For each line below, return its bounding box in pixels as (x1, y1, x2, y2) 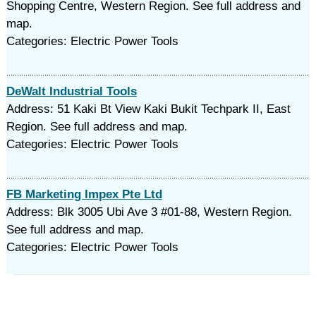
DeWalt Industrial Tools (6, 85, 137, 98)
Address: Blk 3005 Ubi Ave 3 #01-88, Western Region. (6, 205, 292, 219)
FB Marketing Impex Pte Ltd (6, 188, 162, 201)
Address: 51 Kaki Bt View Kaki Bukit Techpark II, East (6, 102, 291, 116)
